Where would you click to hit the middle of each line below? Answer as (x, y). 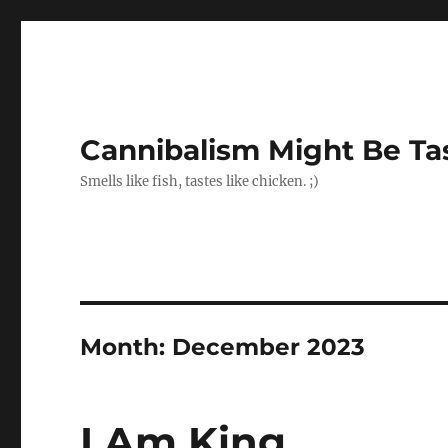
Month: (126, 347)
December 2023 (269, 347)
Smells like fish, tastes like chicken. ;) (200, 181)
